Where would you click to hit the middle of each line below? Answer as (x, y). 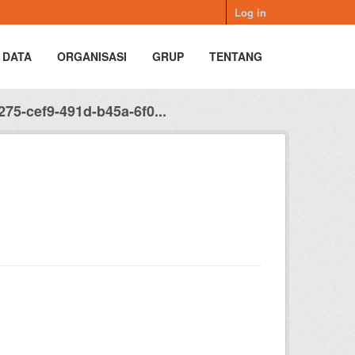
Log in (250, 12)
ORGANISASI (92, 56)
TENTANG (236, 56)
